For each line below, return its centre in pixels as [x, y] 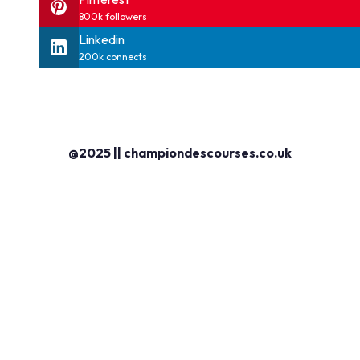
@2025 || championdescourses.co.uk [180, 153]
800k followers [113, 16]
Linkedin [102, 39]
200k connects [113, 57]
